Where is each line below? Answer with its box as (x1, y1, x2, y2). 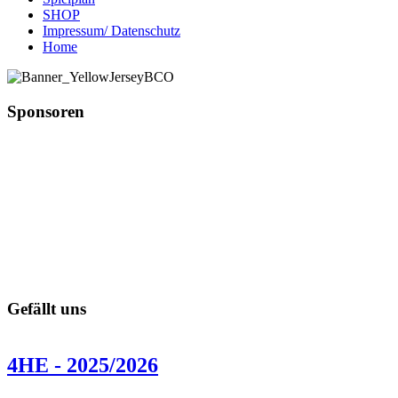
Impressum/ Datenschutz (43, 23, 180, 38)
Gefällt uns (7, 299, 86, 319)
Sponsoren (7, 101, 84, 121)
